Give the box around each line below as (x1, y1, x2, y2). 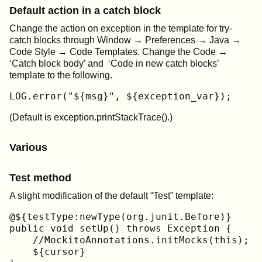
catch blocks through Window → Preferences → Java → (9, 35, 241, 45)
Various (9, 141, 47, 153)
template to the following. (9, 70, 112, 80)
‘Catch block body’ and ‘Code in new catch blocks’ (9, 58, 222, 68)
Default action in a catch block (9, 4, 161, 16)
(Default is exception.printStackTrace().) (9, 112, 173, 122)
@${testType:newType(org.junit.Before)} (9, 211, 232, 222)
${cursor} (9, 246, 85, 257)
